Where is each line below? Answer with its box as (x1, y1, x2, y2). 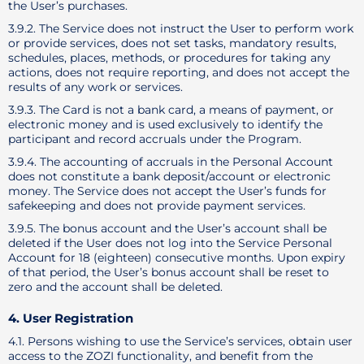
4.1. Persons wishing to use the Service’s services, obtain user (8, 334, 353, 349)
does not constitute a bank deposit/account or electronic (8, 169, 331, 184)
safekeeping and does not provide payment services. (8, 198, 305, 213)
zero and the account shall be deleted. (8, 279, 223, 294)
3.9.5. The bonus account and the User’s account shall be (8, 221, 327, 236)
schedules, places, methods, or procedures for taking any (8, 50, 331, 65)
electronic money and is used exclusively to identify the (8, 117, 323, 132)
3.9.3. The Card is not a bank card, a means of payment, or (8, 102, 334, 117)
